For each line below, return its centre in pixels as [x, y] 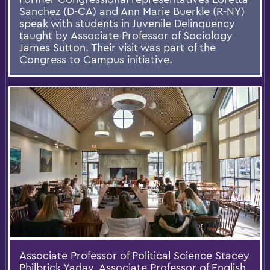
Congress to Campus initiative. [96, 59]
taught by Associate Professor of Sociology [126, 35]
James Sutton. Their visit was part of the [118, 47]
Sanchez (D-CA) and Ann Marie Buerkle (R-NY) [132, 11]
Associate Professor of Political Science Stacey [134, 256]
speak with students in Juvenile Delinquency [127, 23]
